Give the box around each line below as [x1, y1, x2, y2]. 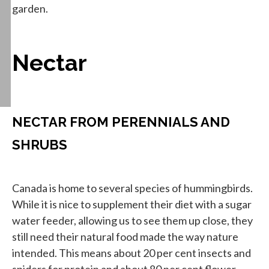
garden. [12, 2, 48, 15]
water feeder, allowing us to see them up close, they [12, 214, 253, 228]
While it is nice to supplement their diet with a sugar [12, 198, 252, 211]
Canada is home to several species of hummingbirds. [12, 181, 253, 195]
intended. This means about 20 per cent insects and [12, 246, 251, 260]
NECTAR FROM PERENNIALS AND [12, 114, 230, 130]
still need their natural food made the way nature [12, 230, 238, 244]
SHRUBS [12, 137, 67, 153]
